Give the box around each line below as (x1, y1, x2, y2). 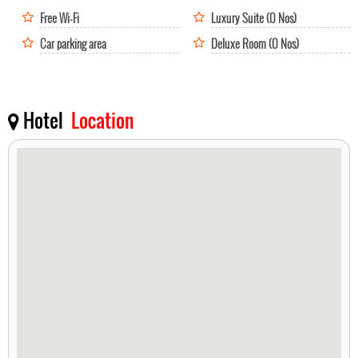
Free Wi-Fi (40, 8, 79, 26)
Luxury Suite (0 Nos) (211, 8, 296, 26)
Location (71, 105, 134, 134)
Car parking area (40, 34, 106, 52)
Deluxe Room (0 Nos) (211, 34, 299, 52)
